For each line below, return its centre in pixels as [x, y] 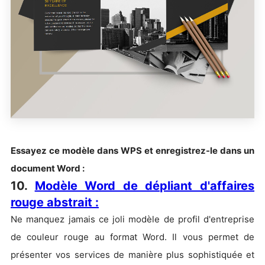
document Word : [48, 169]
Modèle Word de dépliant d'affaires [145, 186]
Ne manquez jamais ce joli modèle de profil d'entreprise [132, 219]
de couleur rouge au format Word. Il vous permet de [132, 237]
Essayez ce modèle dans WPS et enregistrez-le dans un [132, 151]
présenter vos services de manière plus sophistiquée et [132, 255]
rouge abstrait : [55, 203]
